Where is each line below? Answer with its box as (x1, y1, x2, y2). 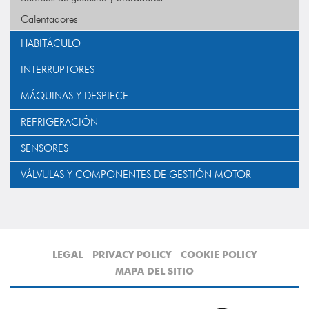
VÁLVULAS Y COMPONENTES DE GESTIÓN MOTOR (21, 168, 251, 181)
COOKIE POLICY (181, 249, 257, 260)
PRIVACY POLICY (92, 249, 171, 260)
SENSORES (21, 142, 68, 154)
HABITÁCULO (21, 37, 81, 50)
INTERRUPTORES (21, 63, 94, 76)
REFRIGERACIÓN (21, 116, 98, 128)
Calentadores (21, 13, 78, 26)
